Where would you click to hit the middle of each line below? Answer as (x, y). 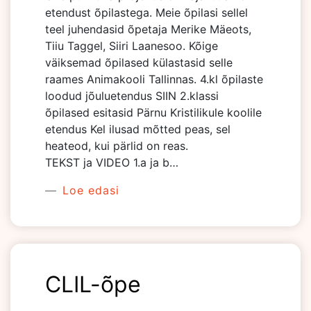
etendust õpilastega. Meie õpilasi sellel (146, 12)
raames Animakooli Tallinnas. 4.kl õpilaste (154, 79)
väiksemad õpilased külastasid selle (139, 62)
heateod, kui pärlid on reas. (117, 146)
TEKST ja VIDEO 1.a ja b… (112, 162)
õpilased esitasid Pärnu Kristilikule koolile (153, 112)
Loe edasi (89, 190)
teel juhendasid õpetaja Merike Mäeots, (148, 29)
